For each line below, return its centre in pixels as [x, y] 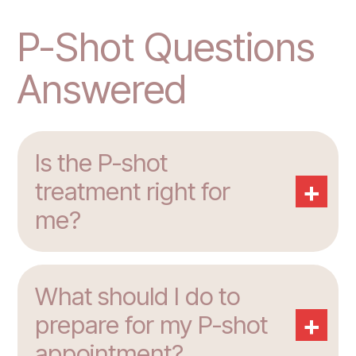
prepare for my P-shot [151, 325]
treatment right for [133, 192]
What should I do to [137, 297]
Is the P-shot [101, 163]
